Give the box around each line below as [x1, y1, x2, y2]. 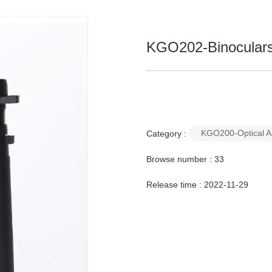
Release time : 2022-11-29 [146, 179, 249, 189]
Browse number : [146, 154, 215, 164]
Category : [146, 128, 187, 138]
